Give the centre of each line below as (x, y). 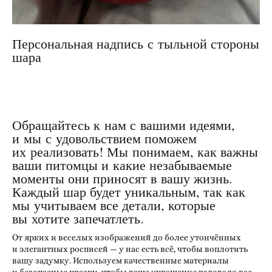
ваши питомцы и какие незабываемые (122, 165)
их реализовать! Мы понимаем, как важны (135, 151)
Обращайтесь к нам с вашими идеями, (124, 124)
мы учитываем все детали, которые (114, 205)
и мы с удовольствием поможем (104, 138)
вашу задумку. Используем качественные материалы (121, 260)
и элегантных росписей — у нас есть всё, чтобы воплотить (130, 249)
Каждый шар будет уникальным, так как (129, 191)
